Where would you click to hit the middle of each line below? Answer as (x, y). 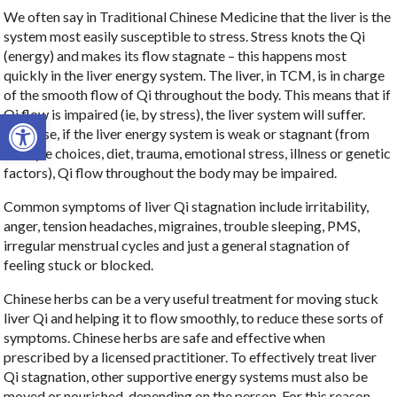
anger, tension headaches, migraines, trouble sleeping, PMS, (182, 226)
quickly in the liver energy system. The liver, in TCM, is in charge (195, 75)
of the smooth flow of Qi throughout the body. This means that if (198, 95)
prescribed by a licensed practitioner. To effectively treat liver (191, 357)
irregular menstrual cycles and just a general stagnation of (177, 245)
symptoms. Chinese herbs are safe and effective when (165, 338)
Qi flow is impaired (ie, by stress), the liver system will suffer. (185, 114)
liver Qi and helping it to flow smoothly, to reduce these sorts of (194, 318)
